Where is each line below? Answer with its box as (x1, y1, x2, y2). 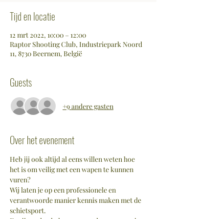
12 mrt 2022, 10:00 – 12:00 (10, 30, 86, 40)
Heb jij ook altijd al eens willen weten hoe (10, 154, 136, 164)
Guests (10, 75, 32, 89)
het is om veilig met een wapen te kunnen (10, 165, 135, 174)
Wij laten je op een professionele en (10, 185, 117, 195)
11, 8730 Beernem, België (10, 49, 82, 58)
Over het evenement (10, 132, 74, 147)
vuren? (10, 175, 32, 184)
